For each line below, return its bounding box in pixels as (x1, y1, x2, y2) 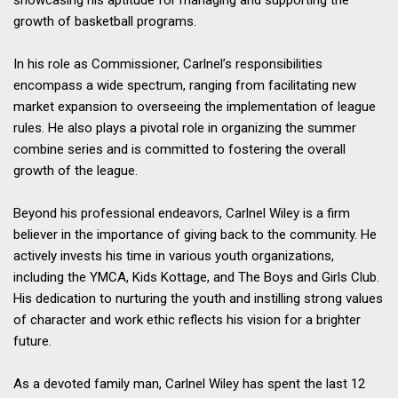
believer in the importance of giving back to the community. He (13, 227, 377, 243)
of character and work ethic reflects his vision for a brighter (13, 312, 361, 329)
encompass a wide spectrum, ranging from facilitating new (13, 77, 356, 94)
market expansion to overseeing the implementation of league (13, 99, 376, 115)
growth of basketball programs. (13, 13, 196, 30)
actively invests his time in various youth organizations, (13, 248, 334, 265)
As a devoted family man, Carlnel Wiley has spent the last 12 (13, 376, 365, 393)
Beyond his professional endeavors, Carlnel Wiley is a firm (13, 205, 350, 222)
